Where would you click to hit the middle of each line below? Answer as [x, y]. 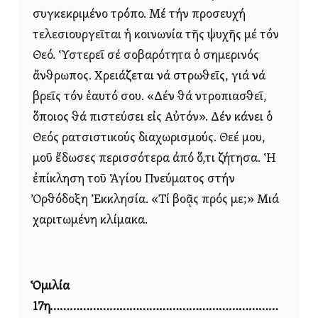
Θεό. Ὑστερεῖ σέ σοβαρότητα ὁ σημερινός [146, 56]
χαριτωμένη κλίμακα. [90, 221]
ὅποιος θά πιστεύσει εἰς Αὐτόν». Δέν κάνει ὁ [153, 118]
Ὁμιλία [51, 287]
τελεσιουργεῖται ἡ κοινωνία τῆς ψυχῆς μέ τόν [156, 35]
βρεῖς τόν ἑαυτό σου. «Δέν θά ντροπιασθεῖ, [150, 97]
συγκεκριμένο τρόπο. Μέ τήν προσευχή [139, 15]
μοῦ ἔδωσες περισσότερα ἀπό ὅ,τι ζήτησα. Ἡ [154, 159]
